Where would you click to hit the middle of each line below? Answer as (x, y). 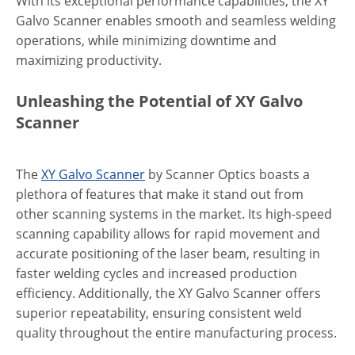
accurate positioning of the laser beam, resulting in (168, 254)
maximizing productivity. (89, 60)
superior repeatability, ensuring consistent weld (159, 313)
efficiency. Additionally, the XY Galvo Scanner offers (168, 293)
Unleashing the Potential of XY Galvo (159, 101)
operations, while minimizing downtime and (146, 40)
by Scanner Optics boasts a (227, 174)
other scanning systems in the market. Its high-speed (174, 214)
